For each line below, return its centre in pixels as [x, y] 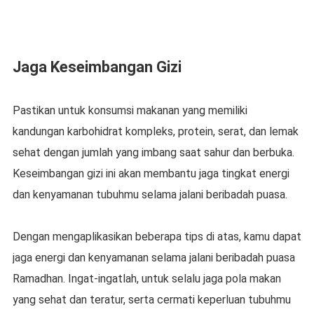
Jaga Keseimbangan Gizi [97, 67]
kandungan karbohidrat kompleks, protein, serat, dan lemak [155, 131]
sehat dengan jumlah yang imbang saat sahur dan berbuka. [153, 152]
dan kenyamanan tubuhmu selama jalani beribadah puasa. [150, 194]
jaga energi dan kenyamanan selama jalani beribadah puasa [153, 257]
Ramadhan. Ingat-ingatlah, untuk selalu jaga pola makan [146, 278]
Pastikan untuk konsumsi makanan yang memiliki [130, 110]
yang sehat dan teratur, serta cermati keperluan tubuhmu [151, 299]
